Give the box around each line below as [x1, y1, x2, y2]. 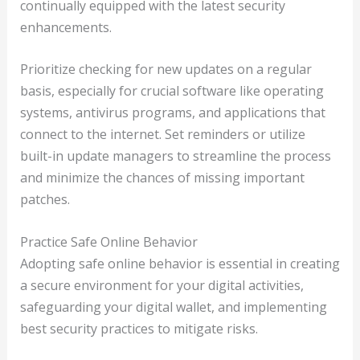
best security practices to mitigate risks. [19, 319, 258, 337]
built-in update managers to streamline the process [19, 147, 331, 166]
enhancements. [19, 18, 112, 36]
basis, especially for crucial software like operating [19, 82, 324, 100]
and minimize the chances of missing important [19, 169, 305, 187]
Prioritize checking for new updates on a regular [19, 60, 312, 79]
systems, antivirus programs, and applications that [19, 104, 325, 122]
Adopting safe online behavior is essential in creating [19, 254, 340, 272]
